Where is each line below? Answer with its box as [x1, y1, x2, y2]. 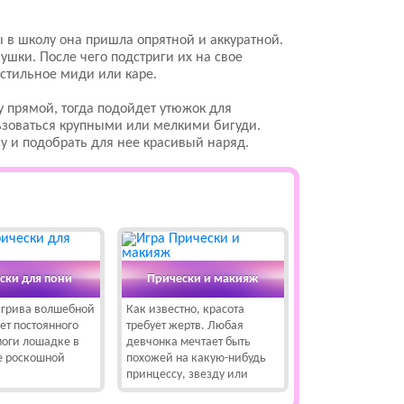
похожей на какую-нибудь [125, 352, 266, 365]
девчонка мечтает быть [125, 335, 251, 349]
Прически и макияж [147, 271, 259, 286]
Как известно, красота [125, 303, 244, 317]
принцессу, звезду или [125, 368, 248, 381]
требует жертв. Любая [125, 319, 243, 333]
